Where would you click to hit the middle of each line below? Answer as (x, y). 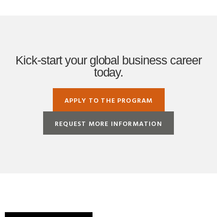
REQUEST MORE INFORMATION (108, 124)
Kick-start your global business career (108, 60)
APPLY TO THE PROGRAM (108, 100)
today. (108, 72)
